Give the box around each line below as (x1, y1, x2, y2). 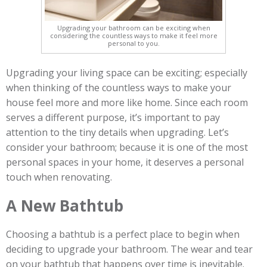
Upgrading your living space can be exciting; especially (6, 66, 247, 79)
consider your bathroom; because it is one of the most (6, 141, 248, 154)
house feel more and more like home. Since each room (6, 96, 248, 109)
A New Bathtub (6, 195, 123, 216)
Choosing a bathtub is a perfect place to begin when (6, 228, 240, 241)
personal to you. (107, 39, 160, 48)
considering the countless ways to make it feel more (49, 31, 218, 40)
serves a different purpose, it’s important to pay (6, 111, 220, 124)
